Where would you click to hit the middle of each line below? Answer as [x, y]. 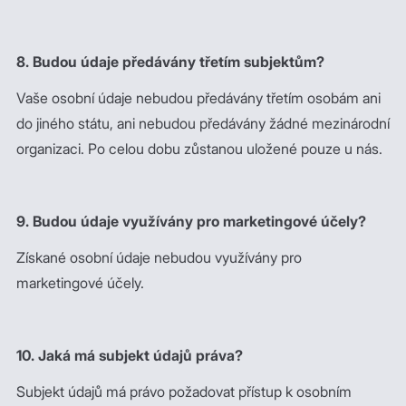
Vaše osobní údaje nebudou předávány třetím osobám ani [198, 98]
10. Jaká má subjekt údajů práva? [130, 355]
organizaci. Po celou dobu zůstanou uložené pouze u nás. [199, 149]
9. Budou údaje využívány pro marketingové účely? [191, 221]
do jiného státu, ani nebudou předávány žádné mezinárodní [203, 123]
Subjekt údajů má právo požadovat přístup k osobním [184, 391]
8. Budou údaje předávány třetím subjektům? [170, 62]
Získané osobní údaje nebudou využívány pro [159, 257]
